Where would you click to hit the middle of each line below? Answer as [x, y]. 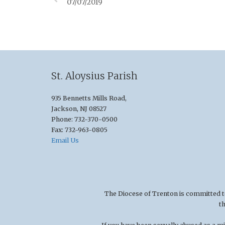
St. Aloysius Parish [94, 76]
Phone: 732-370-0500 [84, 120]
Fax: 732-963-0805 [79, 130]
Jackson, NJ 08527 [79, 109]
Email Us [65, 141]
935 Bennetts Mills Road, [89, 98]
